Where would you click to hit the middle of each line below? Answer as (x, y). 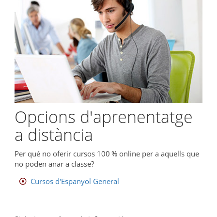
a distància (54, 134)
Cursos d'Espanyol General (75, 181)
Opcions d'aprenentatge (104, 116)
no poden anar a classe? (54, 164)
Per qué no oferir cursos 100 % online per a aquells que (107, 154)
